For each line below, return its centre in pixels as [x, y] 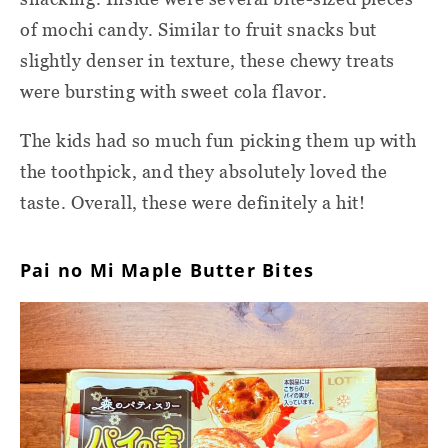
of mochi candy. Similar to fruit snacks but [198, 29]
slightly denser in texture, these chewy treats [207, 60]
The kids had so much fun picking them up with [218, 140]
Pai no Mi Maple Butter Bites [167, 269]
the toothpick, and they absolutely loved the [204, 171]
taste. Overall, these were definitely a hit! [193, 202]
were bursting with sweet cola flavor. [174, 91]
